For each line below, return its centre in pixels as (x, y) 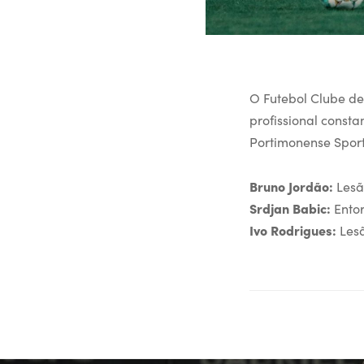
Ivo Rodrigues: (293, 230)
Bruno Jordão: (291, 186)
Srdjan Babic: (290, 208)
